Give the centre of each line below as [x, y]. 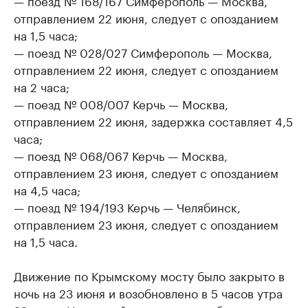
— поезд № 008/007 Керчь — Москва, [121, 103]
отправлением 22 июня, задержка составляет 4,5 [153, 120]
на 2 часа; [42, 86]
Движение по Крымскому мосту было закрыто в [149, 275]
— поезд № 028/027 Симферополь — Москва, [143, 52]
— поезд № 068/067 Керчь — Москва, [121, 155]
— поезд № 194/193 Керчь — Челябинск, [127, 206]
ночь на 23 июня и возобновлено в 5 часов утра [148, 292]
